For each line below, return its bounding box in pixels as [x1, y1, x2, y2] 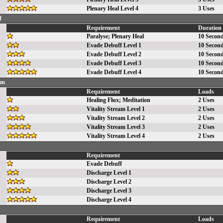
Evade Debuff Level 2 [87, 51, 141, 58]
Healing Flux [87, 97, 119, 104]
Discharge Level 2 [87, 178, 131, 185]
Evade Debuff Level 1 [87, 42, 141, 49]
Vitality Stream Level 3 [87, 123, 145, 130]
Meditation [122, 97, 150, 104]
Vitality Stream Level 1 [87, 106, 145, 112]
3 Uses [198, 5, 215, 12]
